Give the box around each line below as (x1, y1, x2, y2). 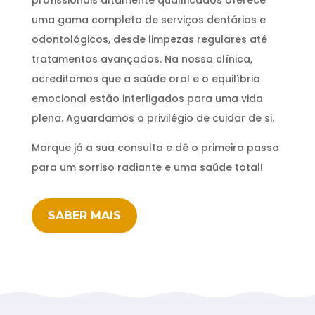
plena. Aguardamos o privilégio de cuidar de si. (31, 110, 274, 125)
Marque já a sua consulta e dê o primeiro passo (31, 140, 279, 155)
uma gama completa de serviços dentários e (31, 12, 266, 27)
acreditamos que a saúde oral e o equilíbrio (31, 71, 260, 86)
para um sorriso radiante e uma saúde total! (31, 160, 263, 174)
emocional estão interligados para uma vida (31, 91, 263, 105)
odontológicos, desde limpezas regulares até (31, 32, 267, 46)
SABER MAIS (47, 209, 121, 223)
